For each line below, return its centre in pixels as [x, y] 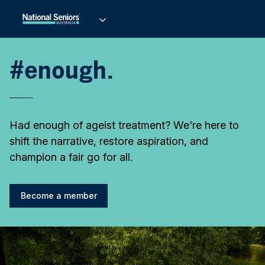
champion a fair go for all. [71, 157]
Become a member [59, 195]
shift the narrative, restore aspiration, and [109, 141]
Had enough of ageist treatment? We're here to [124, 125]
